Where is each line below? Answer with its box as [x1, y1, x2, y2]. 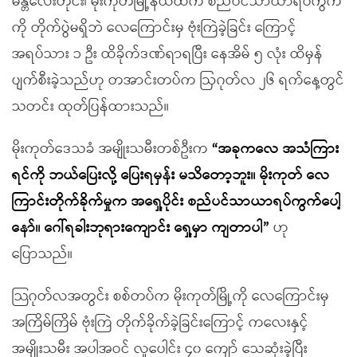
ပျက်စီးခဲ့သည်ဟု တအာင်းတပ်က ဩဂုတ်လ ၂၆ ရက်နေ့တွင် [12, 69, 344, 92]
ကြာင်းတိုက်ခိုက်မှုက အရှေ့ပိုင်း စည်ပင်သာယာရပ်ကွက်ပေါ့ [12, 190, 341, 214]
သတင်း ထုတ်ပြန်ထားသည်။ [12, 95, 169, 119]
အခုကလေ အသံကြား [218, 137, 339, 161]
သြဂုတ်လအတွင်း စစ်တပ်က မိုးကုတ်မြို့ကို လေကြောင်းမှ [12, 284, 329, 308]
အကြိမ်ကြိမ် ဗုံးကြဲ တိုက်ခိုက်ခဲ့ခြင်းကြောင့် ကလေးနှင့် [12, 311, 308, 335]
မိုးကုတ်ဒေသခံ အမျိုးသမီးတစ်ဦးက [12, 137, 212, 161]
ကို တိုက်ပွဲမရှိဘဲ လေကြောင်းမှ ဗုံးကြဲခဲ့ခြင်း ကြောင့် [12, 16, 296, 40]
